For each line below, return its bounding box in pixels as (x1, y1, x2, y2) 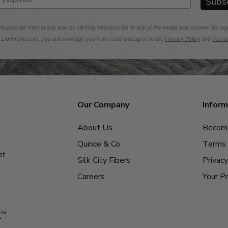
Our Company (77, 99, 130, 111)
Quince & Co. (77, 138, 122, 150)
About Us (77, 122, 113, 134)
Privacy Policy (165, 36, 200, 42)
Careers (77, 171, 105, 183)
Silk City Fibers (77, 155, 131, 166)
